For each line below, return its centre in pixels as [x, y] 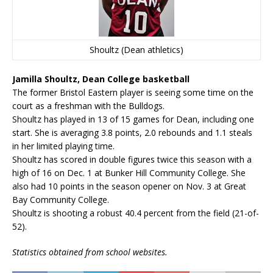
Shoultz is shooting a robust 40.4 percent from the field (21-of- [136, 213]
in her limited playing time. [65, 146]
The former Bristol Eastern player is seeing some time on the [133, 92]
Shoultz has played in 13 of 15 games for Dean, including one [133, 119]
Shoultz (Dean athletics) [136, 50]
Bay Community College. [61, 200]
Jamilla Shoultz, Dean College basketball [101, 79]
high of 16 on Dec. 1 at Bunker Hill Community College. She [129, 173]
